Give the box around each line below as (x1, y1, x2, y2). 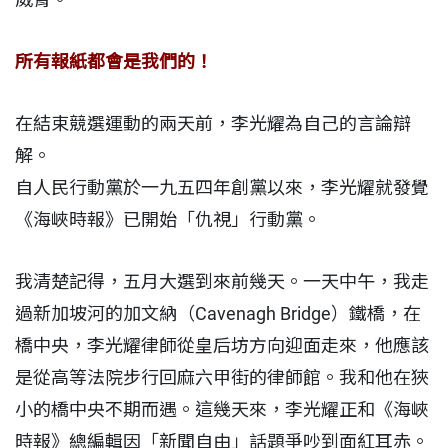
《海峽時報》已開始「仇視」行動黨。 (15, 208, 321, 230)
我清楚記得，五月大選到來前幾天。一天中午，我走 (15, 270, 429, 292)
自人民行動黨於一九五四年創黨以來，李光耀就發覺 (15, 176, 429, 198)
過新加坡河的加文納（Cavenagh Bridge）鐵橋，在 (15, 302, 421, 324)
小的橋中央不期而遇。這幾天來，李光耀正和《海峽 (15, 398, 429, 420)
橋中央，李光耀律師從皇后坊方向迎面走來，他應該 (15, 334, 429, 356)
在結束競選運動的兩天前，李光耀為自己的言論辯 (15, 112, 411, 134)
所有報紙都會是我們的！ (15, 50, 213, 72)
